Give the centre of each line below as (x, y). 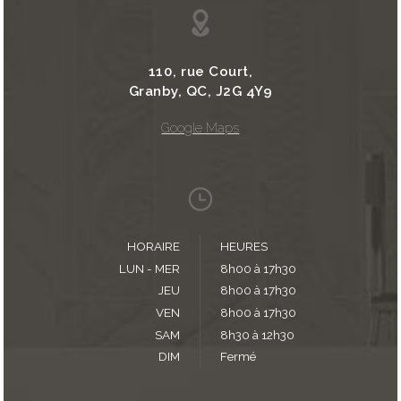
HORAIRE (154, 247)
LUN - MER (150, 268)
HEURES (243, 247)
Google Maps (200, 128)
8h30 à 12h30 (257, 334)
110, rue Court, (200, 71)
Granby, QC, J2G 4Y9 (200, 91)
